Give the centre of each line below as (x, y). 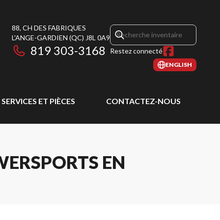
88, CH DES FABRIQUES (49, 28)
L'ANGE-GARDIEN (40, 38)
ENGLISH (179, 65)
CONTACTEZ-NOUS (143, 101)
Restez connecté (136, 51)
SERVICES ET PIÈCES (39, 101)
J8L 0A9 (98, 38)
